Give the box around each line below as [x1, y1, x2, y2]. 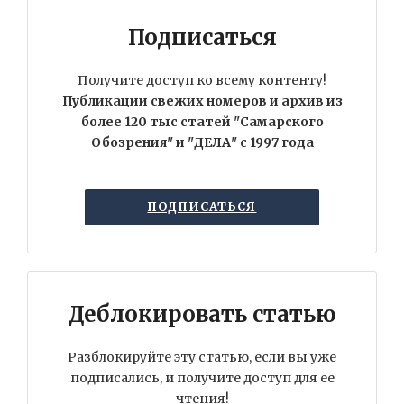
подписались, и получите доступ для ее [69, 369, 335, 386]
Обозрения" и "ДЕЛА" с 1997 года [90, 133, 314, 151]
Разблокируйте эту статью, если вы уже [68, 348, 336, 365]
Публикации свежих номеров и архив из [61, 92, 343, 109]
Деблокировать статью [69, 299, 335, 328]
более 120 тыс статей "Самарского [80, 113, 324, 130]
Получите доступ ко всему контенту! [78, 71, 326, 88]
